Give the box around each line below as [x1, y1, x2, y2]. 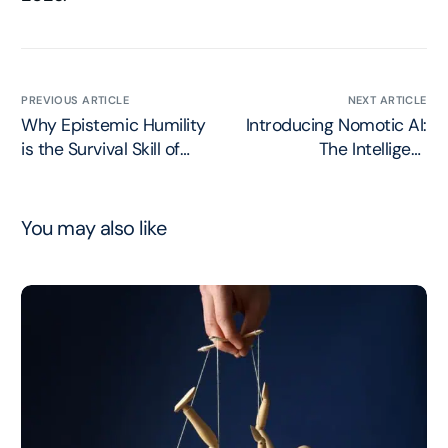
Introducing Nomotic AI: [245, 114, 427, 136]
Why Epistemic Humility [21, 114, 206, 136]
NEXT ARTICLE [347, 93, 427, 107]
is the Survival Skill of [21, 138, 180, 160]
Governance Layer [285, 162, 427, 184]
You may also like [21, 215, 167, 241]
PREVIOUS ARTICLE [21, 93, 130, 107]
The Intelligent [318, 138, 427, 160]
